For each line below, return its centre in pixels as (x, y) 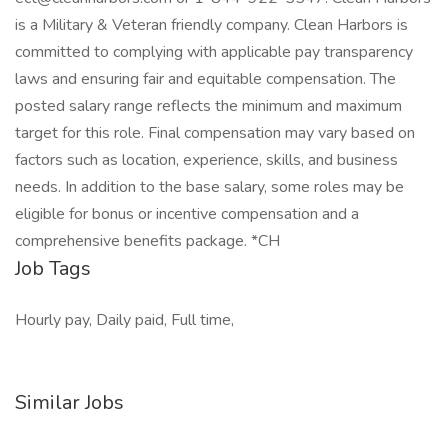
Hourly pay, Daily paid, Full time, (124, 320)
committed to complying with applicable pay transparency (214, 52)
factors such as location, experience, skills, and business (206, 160)
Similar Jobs (69, 402)
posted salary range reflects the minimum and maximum (208, 106)
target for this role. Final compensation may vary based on (215, 133)
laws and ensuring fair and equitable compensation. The (205, 79)
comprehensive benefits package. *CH (147, 241)
